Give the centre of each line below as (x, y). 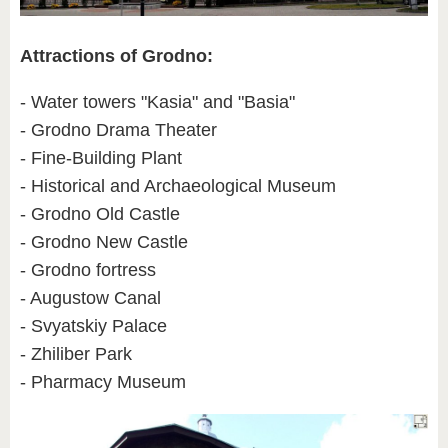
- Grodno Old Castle (100, 213)
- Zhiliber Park (78, 353)
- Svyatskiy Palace (93, 325)
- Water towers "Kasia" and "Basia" (157, 101)
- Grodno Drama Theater (118, 129)
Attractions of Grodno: (116, 55)
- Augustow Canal (90, 297)
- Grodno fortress (88, 269)
